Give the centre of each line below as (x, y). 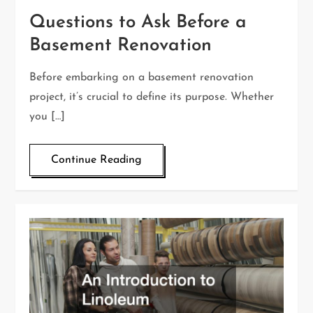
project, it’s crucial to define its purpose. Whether (152, 97)
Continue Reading (97, 160)
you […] (48, 117)
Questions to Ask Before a (138, 23)
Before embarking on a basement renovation (142, 78)
